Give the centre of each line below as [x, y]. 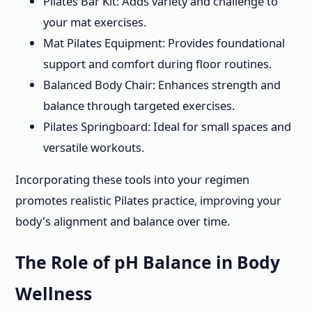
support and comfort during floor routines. [157, 63]
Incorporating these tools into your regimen [132, 180]
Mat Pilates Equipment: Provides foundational [164, 42]
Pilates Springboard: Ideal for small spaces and [167, 126]
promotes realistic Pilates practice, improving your [148, 201]
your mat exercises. [95, 22]
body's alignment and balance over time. [123, 221]
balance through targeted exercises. [139, 105]
